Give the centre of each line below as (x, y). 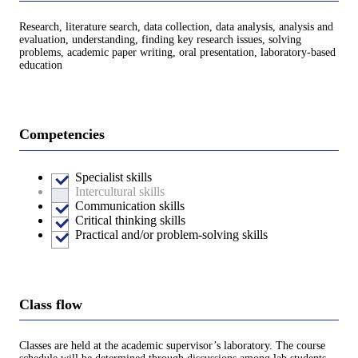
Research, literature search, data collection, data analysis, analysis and (176, 27)
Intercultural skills (120, 191)
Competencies (62, 135)
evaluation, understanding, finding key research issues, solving (160, 40)
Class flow (51, 304)
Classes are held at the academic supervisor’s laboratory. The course (172, 345)
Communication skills (130, 205)
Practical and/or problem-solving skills (171, 234)
